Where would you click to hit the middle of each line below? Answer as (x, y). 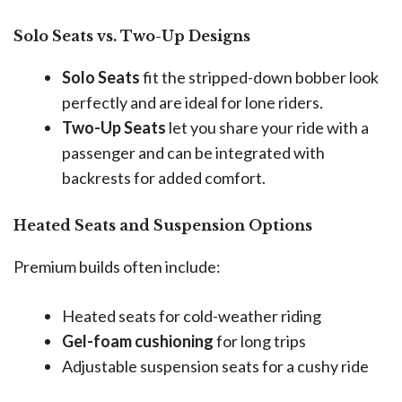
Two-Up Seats (114, 128)
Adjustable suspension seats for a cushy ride (215, 367)
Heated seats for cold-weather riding (192, 316)
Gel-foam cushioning (138, 341)
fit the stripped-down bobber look (259, 78)
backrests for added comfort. (164, 178)
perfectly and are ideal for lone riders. (192, 103)
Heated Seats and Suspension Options (163, 226)
